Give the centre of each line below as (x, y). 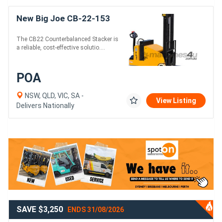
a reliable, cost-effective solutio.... (61, 48)
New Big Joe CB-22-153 (63, 19)
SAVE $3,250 (41, 209)
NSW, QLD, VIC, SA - (54, 96)
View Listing (176, 101)
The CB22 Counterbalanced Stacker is (67, 39)
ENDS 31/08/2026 (96, 209)
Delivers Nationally (45, 106)
